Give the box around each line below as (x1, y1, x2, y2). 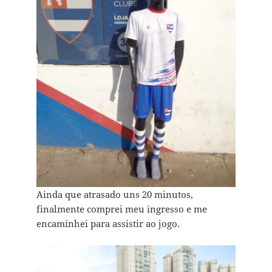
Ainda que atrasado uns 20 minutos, (36, 188, 193, 200)
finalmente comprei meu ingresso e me (36, 202, 207, 215)
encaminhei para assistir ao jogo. (36, 217, 180, 229)
